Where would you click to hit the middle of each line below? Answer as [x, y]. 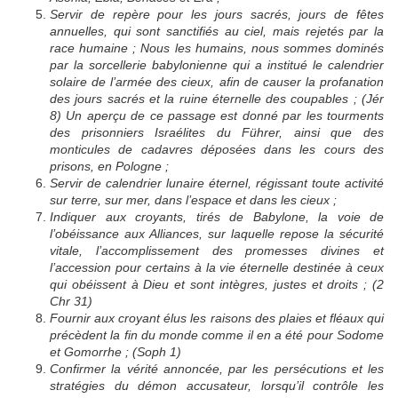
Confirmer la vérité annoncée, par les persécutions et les [217, 369]
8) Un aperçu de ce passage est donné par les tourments [217, 116]
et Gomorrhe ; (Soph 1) [115, 352]
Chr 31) [71, 302]
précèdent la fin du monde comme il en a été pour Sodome [217, 335]
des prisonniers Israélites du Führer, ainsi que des [217, 133]
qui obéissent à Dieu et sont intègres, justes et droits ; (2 [217, 285]
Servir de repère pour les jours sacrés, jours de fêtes [217, 15]
